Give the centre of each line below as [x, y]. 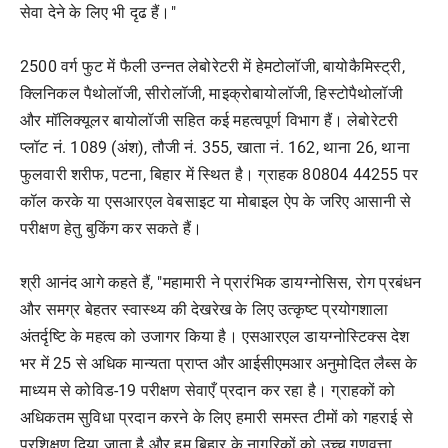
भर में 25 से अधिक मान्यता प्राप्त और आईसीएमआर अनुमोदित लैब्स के [219, 363]
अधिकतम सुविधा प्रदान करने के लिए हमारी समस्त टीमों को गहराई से [216, 417]
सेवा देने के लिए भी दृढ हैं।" [98, 12]
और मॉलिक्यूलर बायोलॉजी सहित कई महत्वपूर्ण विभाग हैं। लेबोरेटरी [209, 120]
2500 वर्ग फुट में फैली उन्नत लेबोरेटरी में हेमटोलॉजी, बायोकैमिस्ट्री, [212, 66]
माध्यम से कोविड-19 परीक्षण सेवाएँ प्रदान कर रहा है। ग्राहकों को [208, 390]
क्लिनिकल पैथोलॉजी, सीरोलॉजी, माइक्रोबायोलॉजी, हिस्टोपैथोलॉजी [211, 93]
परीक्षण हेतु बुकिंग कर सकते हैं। [111, 228]
